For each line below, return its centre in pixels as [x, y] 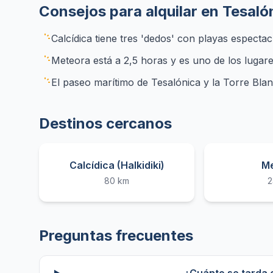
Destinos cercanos [105, 123]
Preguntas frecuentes [116, 236]
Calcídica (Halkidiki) [117, 165]
